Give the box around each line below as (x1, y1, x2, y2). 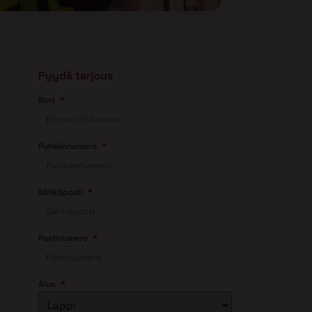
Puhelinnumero (38, 140, 97, 152)
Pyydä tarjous (38, 68, 113, 84)
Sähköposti (38, 186, 83, 198)
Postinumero (38, 232, 88, 244)
